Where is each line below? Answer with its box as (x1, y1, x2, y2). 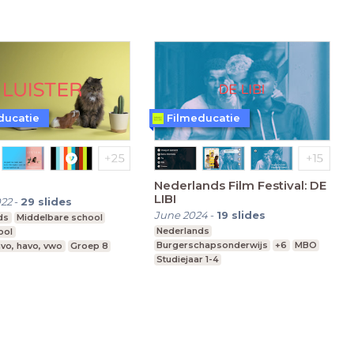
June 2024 (153, 208, 208, 221)
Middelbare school (16, 211, 103, 223)
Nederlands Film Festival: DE (153, 177, 326, 193)
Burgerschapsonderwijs (156, 239, 268, 250)
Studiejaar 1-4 (156, 253, 219, 265)
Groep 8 (70, 239, 108, 251)
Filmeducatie (166, 111, 240, 125)
